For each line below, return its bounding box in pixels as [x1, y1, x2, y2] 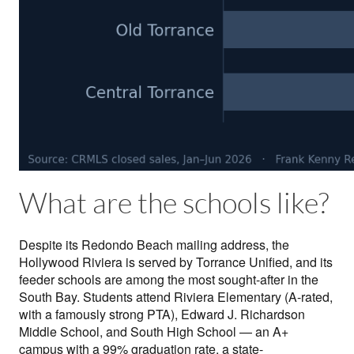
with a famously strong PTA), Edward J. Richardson [19, 305, 305, 324]
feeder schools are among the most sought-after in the [19, 270, 318, 289]
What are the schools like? [19, 188, 329, 220]
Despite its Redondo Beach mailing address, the [19, 235, 289, 254]
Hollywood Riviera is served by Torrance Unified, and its [19, 253, 333, 272]
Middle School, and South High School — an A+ [19, 322, 288, 341]
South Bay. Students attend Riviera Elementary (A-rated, [19, 288, 333, 307]
